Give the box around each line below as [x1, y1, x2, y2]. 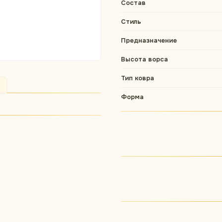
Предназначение [121, 36, 177, 45]
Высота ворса [121, 55, 168, 63]
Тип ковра [121, 74, 154, 82]
